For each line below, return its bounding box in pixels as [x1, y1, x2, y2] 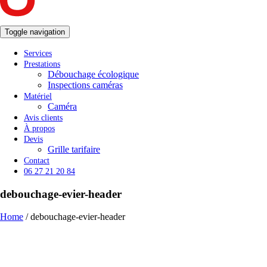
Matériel [24, 92, 52, 101]
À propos [24, 124, 55, 133]
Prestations [24, 60, 60, 69]
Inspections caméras [48, 80, 123, 90]
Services [24, 49, 52, 58]
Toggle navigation [5, 27, 65, 36]
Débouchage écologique [48, 69, 139, 79]
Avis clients [24, 113, 63, 122]
